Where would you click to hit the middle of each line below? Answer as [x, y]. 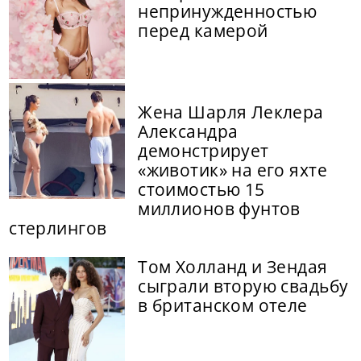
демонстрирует [203, 151]
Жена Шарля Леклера [231, 112]
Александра [188, 132]
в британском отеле [223, 306]
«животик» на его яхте [232, 170]
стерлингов [58, 228]
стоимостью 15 [201, 190]
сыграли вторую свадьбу [243, 286]
